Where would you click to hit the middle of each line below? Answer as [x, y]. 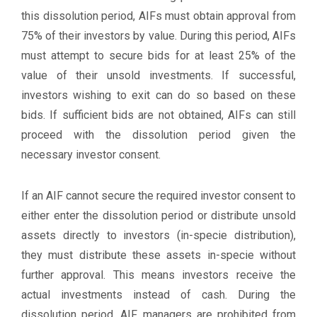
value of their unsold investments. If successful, [158, 75]
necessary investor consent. [91, 155]
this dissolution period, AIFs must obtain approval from [158, 16]
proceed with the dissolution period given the [158, 135]
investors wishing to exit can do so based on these [158, 95]
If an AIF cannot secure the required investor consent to [158, 196]
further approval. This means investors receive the [158, 275]
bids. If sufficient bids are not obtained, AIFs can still [158, 115]
